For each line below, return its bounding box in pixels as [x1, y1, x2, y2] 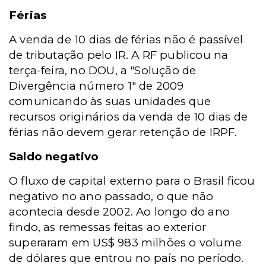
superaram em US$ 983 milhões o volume [9, 236, 242, 249]
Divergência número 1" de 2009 [9, 79, 184, 93]
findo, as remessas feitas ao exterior [9, 220, 206, 234]
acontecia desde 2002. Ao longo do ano [9, 205, 230, 218]
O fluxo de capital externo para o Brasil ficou [9, 174, 255, 188]
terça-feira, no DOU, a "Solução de [9, 64, 197, 77]
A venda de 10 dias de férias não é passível [9, 33, 243, 46]
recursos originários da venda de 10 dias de [9, 110, 248, 123]
